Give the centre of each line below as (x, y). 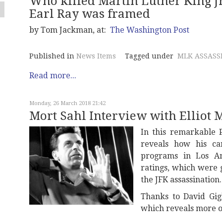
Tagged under (149, 56)
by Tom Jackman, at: (70, 30)
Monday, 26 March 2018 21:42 (67, 104)
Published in (52, 56)
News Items (96, 56)
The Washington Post (150, 30)
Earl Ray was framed (90, 14)
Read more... (53, 76)
